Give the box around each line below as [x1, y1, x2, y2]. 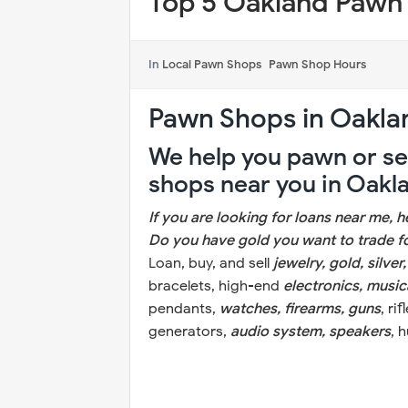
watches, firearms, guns [219, 300, 381, 318]
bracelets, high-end [148, 277, 283, 295]
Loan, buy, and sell [148, 254, 273, 272]
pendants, [148, 300, 219, 318]
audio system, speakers [230, 322, 391, 341]
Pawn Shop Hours [269, 56, 366, 72]
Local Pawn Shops [162, 56, 261, 72]
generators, [148, 322, 230, 341]
